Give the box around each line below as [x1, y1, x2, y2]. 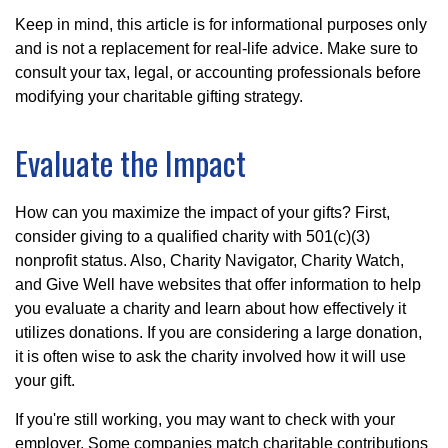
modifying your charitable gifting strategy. [15, 87, 303, 105]
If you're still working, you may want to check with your [15, 410, 395, 428]
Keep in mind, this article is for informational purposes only [15, 15, 427, 33]
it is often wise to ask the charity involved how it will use [15, 347, 406, 365]
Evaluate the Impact [15, 138, 246, 186]
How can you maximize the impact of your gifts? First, [15, 203, 390, 221]
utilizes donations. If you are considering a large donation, [15, 323, 422, 341]
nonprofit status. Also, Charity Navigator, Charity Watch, [15, 251, 404, 269]
